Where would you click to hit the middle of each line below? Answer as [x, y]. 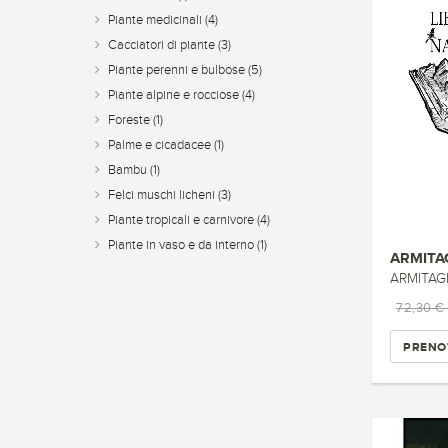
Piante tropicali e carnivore [182, 220]
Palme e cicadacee [161, 145]
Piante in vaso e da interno [182, 245]
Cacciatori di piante [163, 45]
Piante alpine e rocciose [175, 95]
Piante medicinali [156, 20]
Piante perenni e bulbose [178, 70]
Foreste [130, 120]
